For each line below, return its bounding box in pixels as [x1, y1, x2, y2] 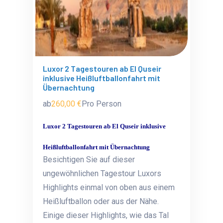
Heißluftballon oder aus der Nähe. [43, 197, 159, 206]
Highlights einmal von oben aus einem [43, 183, 175, 192]
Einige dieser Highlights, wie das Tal [43, 211, 169, 220]
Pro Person [82, 99, 122, 109]
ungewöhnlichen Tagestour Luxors [43, 169, 162, 178]
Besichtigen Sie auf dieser [43, 155, 135, 164]
